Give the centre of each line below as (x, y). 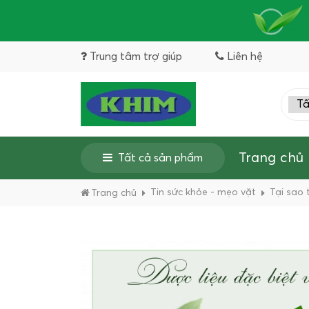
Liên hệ (245, 57)
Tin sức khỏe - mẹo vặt (203, 192)
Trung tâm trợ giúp (136, 57)
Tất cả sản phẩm (160, 158)
